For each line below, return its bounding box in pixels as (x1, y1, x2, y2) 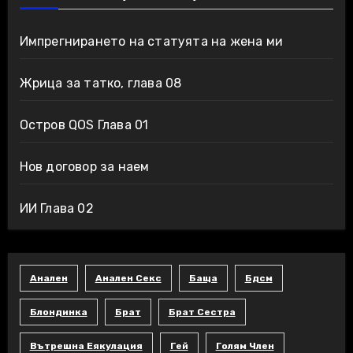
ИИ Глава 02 (19, 200, 94, 216)
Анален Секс (95, 272, 162, 284)
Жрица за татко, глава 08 (19, 75, 182, 91)
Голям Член (215, 340, 274, 351)
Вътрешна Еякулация (29, 340, 143, 351)
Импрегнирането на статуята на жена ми (19, 33, 283, 49)
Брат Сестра (168, 306, 236, 318)
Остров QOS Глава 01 (19, 117, 149, 132)
